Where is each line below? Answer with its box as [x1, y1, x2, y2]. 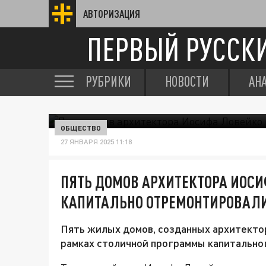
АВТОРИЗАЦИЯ [83, 8, 140, 20]
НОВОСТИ [165, 73, 209, 90]
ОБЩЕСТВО [61, 123, 101, 132]
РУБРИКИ [85, 73, 131, 90]
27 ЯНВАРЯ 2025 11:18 [61, 137, 132, 146]
